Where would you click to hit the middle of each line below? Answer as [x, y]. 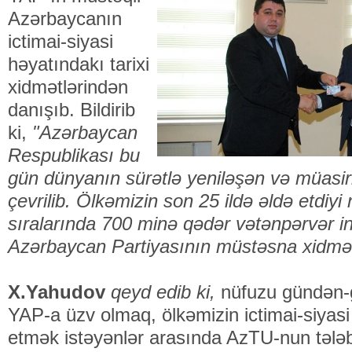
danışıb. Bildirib [71, 110]
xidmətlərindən [68, 87]
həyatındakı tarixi [79, 64]
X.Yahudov [59, 292]
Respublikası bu [74, 155]
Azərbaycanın [65, 18]
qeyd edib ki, [163, 292]
